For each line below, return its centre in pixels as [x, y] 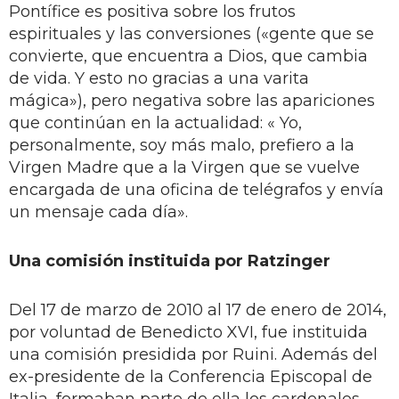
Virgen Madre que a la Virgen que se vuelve [184, 167]
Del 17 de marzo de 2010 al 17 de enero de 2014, [198, 309]
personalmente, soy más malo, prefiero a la [182, 145]
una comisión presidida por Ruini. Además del [193, 354]
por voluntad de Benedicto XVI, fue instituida [188, 332]
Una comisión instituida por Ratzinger [170, 261]
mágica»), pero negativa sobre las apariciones [192, 100]
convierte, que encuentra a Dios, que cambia [188, 56]
